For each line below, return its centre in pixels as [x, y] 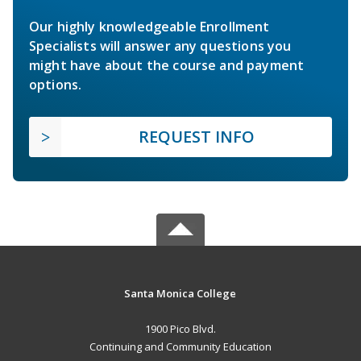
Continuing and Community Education [180, 346]
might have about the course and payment [167, 65]
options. [56, 84]
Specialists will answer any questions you [160, 46]
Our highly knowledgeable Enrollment [149, 26]
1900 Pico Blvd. [180, 328]
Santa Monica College [180, 293]
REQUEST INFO [197, 136]
